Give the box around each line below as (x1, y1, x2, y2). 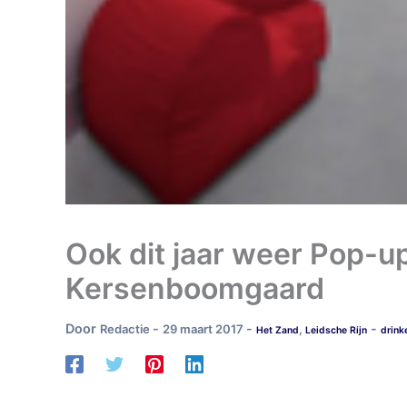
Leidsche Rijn (305, 324, 367, 336)
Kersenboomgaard (65, 271, 324, 306)
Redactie (100, 322, 153, 336)
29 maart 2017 (163, 322, 246, 336)
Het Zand (256, 324, 299, 336)
